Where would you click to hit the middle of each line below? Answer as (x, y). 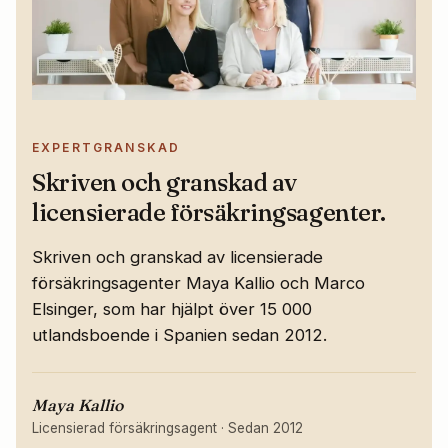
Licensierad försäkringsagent (124, 428)
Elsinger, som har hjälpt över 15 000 (172, 309)
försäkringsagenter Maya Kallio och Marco (198, 283)
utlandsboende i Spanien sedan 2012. (179, 335)
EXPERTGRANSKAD (106, 148)
